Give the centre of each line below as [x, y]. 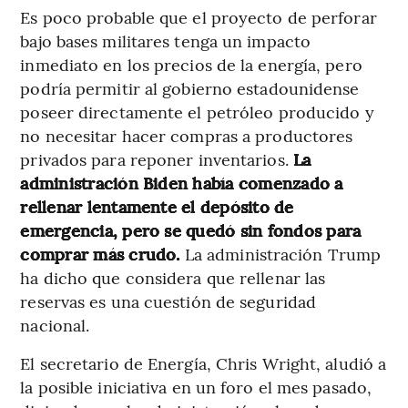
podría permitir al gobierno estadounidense [190, 87]
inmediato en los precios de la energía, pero [191, 64]
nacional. [55, 324]
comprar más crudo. [100, 253]
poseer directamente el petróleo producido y [197, 111]
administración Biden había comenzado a [182, 182]
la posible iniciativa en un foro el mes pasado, [196, 386]
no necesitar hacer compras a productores [187, 135]
